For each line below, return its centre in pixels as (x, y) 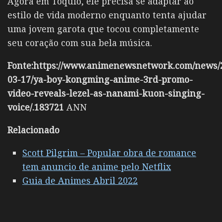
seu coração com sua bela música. (80, 42)
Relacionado (33, 130)
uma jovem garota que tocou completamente (103, 28)
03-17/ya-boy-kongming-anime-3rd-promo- (100, 79)
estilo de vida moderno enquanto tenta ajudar (107, 15)
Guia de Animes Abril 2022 (80, 180)
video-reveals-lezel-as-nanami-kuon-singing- (106, 93)
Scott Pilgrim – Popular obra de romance (109, 152)
